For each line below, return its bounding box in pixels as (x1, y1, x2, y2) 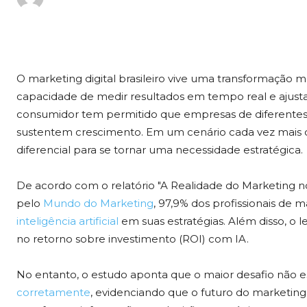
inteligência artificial (16, 214, 119, 228)
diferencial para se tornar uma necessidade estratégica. (16, 143, 303, 157)
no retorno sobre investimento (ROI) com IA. (16, 232, 249, 246)
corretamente (16, 286, 90, 299)
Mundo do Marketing (43, 197, 153, 210)
